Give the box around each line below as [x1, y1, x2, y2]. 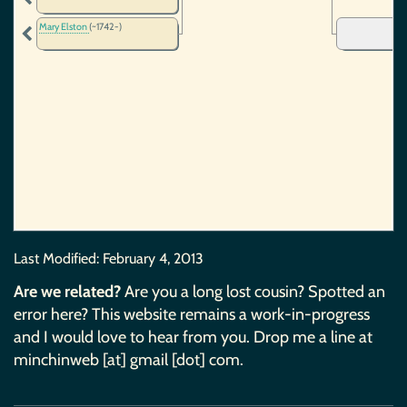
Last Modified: [14, 250, 103, 267]
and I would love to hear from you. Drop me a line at [14, 326, 372, 347]
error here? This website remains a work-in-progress [14, 303, 370, 324]
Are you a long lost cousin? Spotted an [121, 281, 385, 302]
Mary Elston [39, 21, 89, 33]
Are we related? [14, 281, 121, 302]
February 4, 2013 [103, 250, 203, 267]
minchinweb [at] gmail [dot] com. [14, 349, 243, 370]
